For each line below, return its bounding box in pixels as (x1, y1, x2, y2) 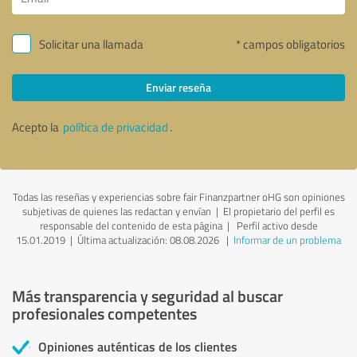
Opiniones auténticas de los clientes (38, 336, 237, 355)
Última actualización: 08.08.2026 (77, 232, 219, 247)
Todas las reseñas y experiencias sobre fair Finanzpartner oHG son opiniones (12, 189, 345, 204)
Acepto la (12, 118, 61, 135)
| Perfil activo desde (222, 218, 318, 233)
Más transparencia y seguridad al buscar (12, 284, 283, 307)
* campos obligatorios (236, 35, 345, 53)
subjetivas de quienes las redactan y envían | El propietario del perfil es (22, 203, 335, 218)
